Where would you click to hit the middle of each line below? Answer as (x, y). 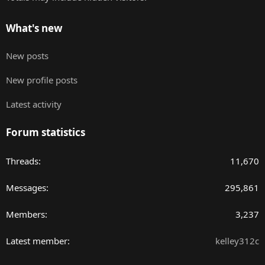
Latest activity (34, 104)
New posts (27, 56)
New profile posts (42, 80)
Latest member (37, 241)
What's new (34, 28)
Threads (22, 161)
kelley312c (237, 241)
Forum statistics (46, 132)
